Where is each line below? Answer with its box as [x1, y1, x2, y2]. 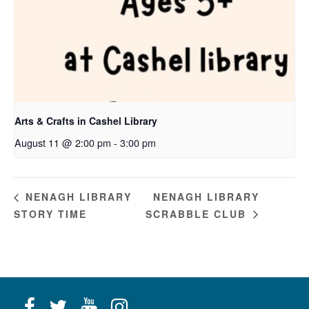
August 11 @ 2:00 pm [14, 134, 111, 150]
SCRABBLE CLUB [146, 207, 250, 221]
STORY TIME [14, 207, 87, 221]
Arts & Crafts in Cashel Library [14, 113, 157, 128]
